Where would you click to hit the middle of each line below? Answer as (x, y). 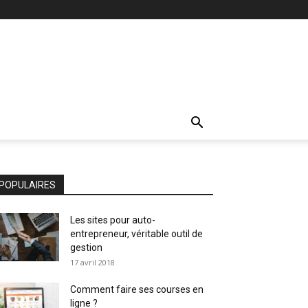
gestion (86, 247)
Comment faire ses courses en (137, 289)
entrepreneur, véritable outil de (136, 234)
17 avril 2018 (92, 262)
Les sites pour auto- (113, 220)
